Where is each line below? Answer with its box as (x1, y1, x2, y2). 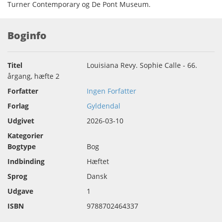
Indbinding (7, 156, 45, 166)
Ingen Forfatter (87, 86, 136, 96)
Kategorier (7, 130, 43, 140)
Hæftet (87, 156, 109, 166)
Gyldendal (87, 101, 120, 111)
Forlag (7, 101, 29, 111)
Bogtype (7, 141, 36, 151)
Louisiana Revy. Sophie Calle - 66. (87, 60, 197, 70)
